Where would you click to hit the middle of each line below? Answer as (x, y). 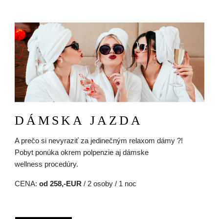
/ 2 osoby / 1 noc (109, 184)
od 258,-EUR (60, 184)
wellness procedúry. (46, 164)
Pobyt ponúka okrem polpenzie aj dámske (82, 153)
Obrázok (28, 27)
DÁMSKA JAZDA (79, 121)
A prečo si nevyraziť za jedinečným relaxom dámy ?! (100, 141)
